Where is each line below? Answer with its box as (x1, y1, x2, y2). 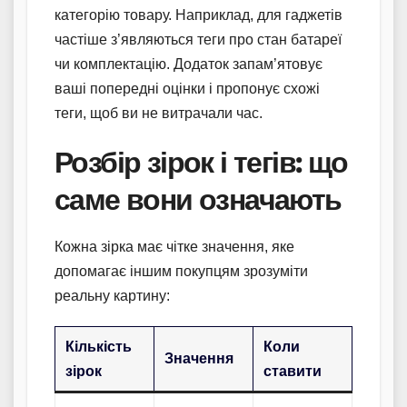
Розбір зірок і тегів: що (55, 144, 348, 180)
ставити (263, 362, 323, 379)
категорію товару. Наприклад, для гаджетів (55, 6, 342, 23)
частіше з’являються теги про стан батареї (55, 31, 342, 47)
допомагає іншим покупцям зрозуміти (55, 263, 308, 279)
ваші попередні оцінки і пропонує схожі (55, 80, 320, 96)
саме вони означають (55, 181, 342, 217)
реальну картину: (55, 287, 170, 303)
